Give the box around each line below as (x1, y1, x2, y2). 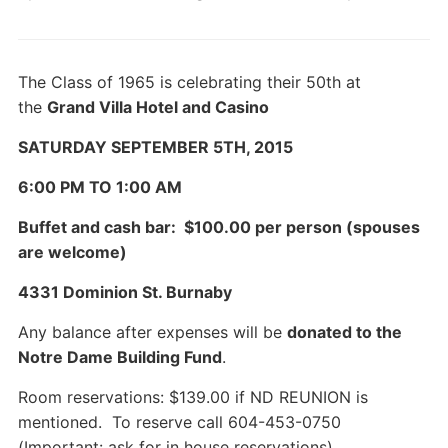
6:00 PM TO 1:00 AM (17, 177, 182, 197)
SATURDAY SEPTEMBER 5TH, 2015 (17, 137, 293, 157)
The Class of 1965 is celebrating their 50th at (17, 72, 361, 92)
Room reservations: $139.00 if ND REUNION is (17, 387, 368, 407)
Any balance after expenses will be (17, 322, 287, 342)
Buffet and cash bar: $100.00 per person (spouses (17, 217, 420, 237)
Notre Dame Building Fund (17, 347, 222, 367)
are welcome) (17, 242, 127, 262)
